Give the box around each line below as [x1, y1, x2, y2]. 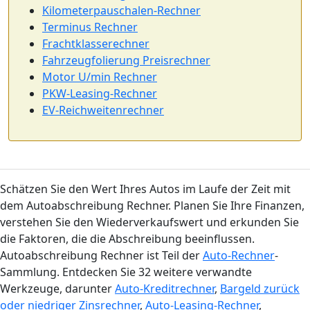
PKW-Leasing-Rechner [42, 86, 157, 101]
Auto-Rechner [203, 248, 275, 263]
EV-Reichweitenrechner [42, 102, 164, 118]
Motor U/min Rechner [42, 69, 157, 84]
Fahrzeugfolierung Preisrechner [42, 53, 210, 68]
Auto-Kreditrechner [115, 281, 215, 296]
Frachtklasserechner [42, 36, 149, 51]
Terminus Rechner [42, 19, 138, 35]
